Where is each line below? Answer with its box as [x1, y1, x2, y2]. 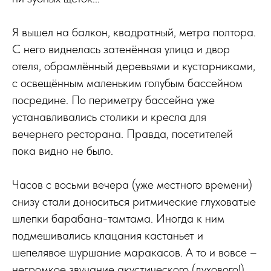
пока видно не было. [12, 143, 113, 158]
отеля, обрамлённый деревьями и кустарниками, [12, 59, 255, 73]
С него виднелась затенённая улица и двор [12, 42, 230, 56]
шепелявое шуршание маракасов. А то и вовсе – [12, 245, 257, 260]
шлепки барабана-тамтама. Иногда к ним [12, 211, 224, 226]
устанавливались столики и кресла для [12, 109, 206, 124]
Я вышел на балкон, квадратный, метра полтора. [12, 25, 256, 39]
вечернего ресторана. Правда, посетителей [12, 126, 233, 141]
